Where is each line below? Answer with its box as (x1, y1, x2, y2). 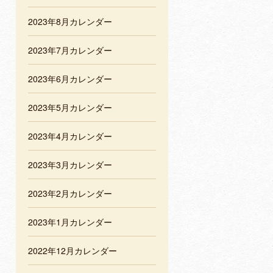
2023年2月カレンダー (28, 187, 112, 200)
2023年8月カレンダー (28, 15, 112, 28)
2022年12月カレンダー (28, 244, 117, 257)
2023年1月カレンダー (28, 216, 112, 229)
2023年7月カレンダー (28, 44, 112, 57)
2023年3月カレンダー (28, 158, 112, 171)
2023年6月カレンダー (28, 73, 112, 85)
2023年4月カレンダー (28, 130, 112, 143)
